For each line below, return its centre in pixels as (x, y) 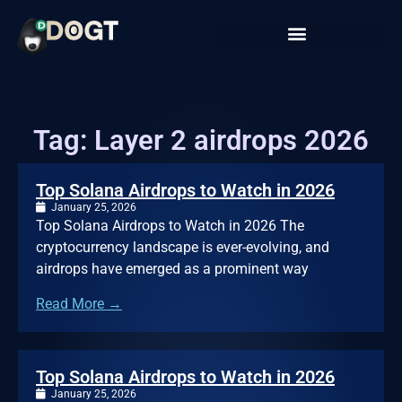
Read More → (79, 304)
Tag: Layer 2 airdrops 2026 (201, 141)
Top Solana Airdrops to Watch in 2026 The (170, 226)
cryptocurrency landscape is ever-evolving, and (183, 248)
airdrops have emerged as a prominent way (172, 269)
